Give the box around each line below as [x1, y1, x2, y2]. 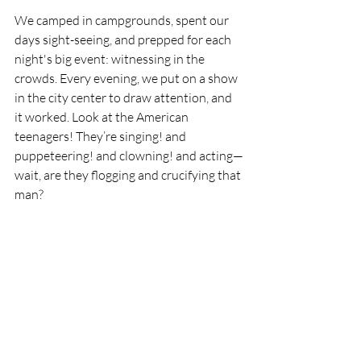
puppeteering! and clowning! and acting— [15, 147, 243, 164]
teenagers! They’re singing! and [15, 127, 189, 144]
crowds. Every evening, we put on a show [15, 69, 240, 86]
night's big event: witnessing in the [15, 50, 207, 67]
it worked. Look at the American [15, 108, 191, 125]
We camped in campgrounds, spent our [15, 11, 231, 28]
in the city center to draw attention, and [15, 89, 234, 106]
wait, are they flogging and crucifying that [15, 166, 243, 183]
